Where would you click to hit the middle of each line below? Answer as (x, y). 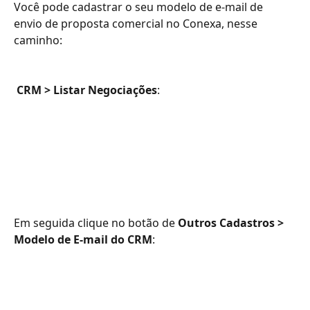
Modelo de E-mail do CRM (83, 239)
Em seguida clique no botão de (96, 223)
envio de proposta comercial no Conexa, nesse (137, 24)
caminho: (38, 40)
